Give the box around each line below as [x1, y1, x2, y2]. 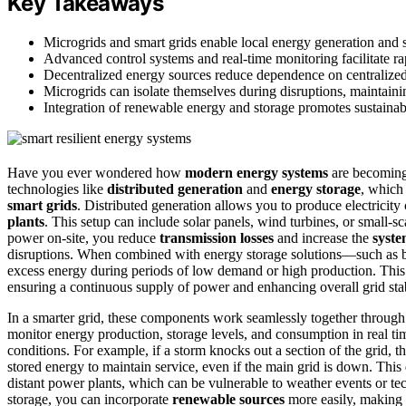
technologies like [7, 181, 107, 198]
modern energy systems [185, 165, 328, 181]
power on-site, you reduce [7, 230, 159, 246]
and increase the [274, 230, 372, 246]
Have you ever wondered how [7, 165, 185, 181]
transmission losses [159, 230, 274, 246]
